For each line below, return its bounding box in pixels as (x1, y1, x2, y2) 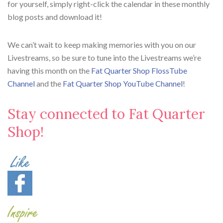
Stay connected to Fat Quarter (7, 105, 205, 123)
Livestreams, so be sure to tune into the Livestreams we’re (7, 53, 201, 63)
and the (35, 79, 63, 89)
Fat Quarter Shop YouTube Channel (63, 79, 183, 89)
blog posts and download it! (7, 12, 102, 22)
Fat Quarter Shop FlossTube (91, 66, 187, 76)
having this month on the (7, 66, 91, 76)
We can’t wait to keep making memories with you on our (7, 40, 196, 50)
